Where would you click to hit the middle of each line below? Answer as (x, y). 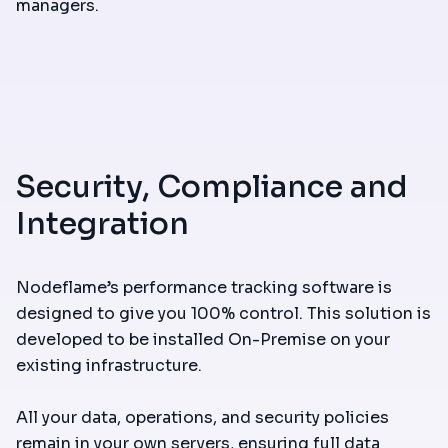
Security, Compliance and (212, 186)
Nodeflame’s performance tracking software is (204, 287)
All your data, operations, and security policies (202, 417)
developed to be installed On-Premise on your (203, 339)
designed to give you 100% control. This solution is (223, 313)
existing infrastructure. (109, 365)
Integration (102, 223)
